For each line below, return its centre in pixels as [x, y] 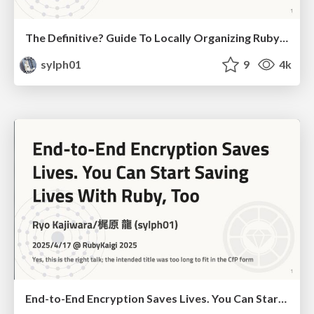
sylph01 [60, 64]
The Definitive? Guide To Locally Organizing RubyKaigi [284, 37]
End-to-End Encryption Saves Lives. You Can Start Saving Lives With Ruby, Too [282, 299]
